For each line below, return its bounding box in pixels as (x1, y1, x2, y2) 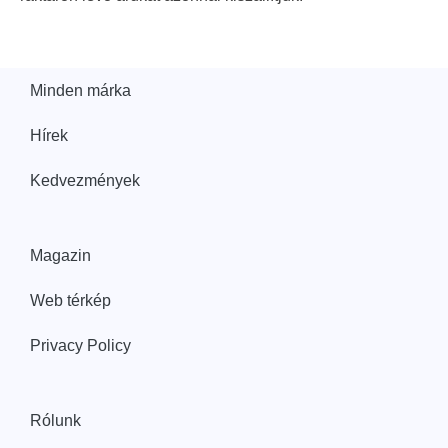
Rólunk (30, 412, 81, 429)
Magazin (30, 247, 91, 264)
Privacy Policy (30, 337, 131, 354)
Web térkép (30, 292, 111, 309)
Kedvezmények (30, 172, 140, 189)
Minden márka (30, 82, 131, 99)
